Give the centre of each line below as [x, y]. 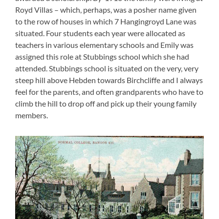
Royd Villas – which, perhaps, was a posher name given [106, 9]
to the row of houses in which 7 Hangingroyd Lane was [106, 21]
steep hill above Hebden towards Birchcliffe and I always [109, 80]
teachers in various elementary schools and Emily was [105, 44]
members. [32, 115]
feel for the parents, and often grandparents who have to [109, 91]
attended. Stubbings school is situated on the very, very [107, 68]
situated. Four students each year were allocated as [100, 33]
